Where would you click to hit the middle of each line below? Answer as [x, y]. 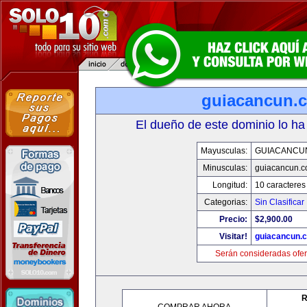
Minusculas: [225, 168]
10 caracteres [280, 185]
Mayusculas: [224, 151]
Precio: [233, 219]
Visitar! [233, 236]
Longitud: [230, 185]
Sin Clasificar [280, 202]
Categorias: [226, 202]
